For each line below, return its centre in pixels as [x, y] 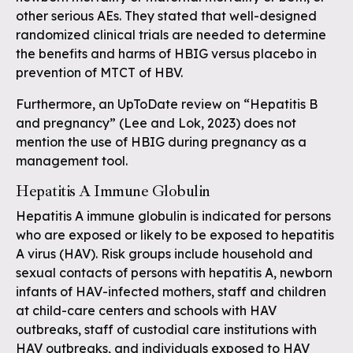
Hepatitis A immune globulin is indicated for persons [173, 216]
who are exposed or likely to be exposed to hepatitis [175, 235]
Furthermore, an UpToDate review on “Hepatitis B [167, 104]
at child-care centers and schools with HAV [146, 310]
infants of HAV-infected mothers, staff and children [171, 292]
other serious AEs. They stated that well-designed [166, 16]
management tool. [72, 161]
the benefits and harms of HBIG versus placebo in [166, 54]
